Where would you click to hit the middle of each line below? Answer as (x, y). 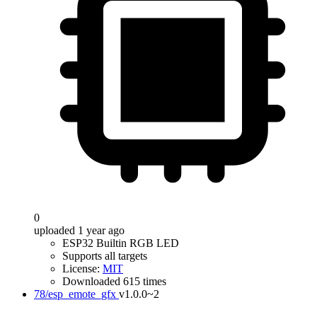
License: (82, 269)
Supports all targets (105, 256)
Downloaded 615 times (114, 281)
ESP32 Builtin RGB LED (121, 243)
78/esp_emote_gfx (75, 294)
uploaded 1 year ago (79, 230)
